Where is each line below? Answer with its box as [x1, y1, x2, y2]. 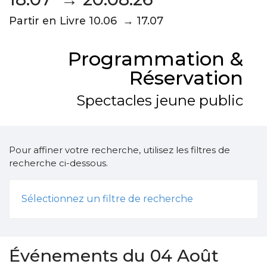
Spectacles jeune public [76, 92, 243, 109]
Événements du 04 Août [9, 245, 219, 266]
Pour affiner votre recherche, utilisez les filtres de [9, 144, 230, 156]
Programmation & [68, 47, 243, 70]
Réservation [129, 66, 243, 89]
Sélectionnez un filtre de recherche [21, 193, 193, 204]
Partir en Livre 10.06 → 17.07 [9, 14, 163, 27]
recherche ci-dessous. [9, 157, 108, 169]
